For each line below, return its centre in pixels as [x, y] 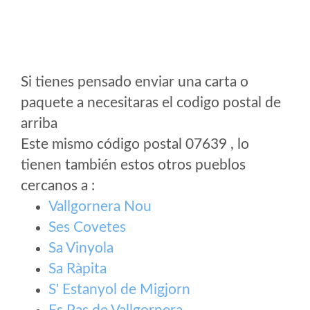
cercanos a [56, 186]
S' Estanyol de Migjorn [119, 290]
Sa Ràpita [77, 269]
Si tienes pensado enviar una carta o [135, 82]
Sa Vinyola [81, 248]
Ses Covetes [87, 227]
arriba [39, 124]
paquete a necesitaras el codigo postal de [151, 103]
